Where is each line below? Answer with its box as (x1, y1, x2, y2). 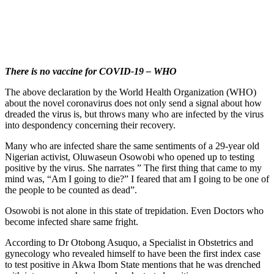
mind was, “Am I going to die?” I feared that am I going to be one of (5, 173, 269, 184)
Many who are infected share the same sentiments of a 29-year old (5, 140, 259, 151)
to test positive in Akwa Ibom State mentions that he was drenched (5, 259, 261, 270)
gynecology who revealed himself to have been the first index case (5, 248, 261, 259)
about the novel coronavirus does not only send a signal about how (5, 97, 262, 108)
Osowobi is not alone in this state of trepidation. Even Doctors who (5, 205, 264, 216)
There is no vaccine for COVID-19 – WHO (5, 65, 177, 76)
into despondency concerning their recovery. (5, 119, 176, 130)
